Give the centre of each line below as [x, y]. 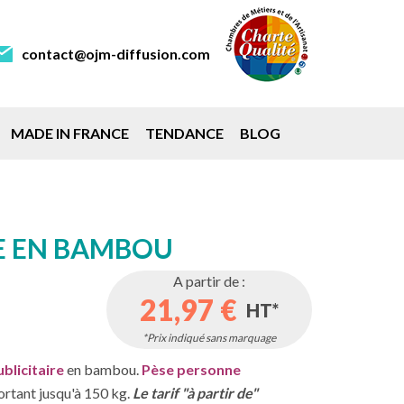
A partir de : [209, 281]
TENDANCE [185, 133]
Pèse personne [191, 369]
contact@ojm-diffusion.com [115, 54]
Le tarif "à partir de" [195, 393]
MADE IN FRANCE [70, 133]
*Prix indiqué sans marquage [209, 338]
